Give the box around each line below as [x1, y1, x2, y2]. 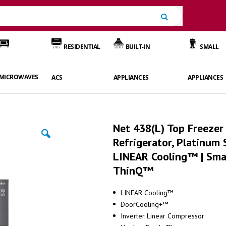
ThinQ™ [113, 163, 153, 178]
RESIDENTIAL [64, 42, 100, 51]
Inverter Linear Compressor [121, 211, 204, 221]
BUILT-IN [125, 42, 150, 51]
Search [167, 11, 191, 21]
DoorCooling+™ [121, 200, 168, 209]
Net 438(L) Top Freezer [113, 121, 223, 135]
